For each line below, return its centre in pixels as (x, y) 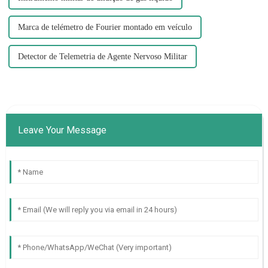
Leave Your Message (62, 130)
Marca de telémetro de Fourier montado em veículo (105, 28)
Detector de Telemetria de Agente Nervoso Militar (102, 57)
